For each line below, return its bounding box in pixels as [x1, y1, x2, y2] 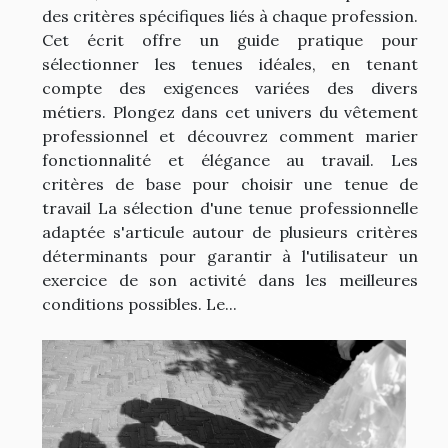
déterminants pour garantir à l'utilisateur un [42, 245, 418, 266]
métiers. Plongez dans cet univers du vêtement [42, 101, 418, 122]
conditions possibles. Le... [42, 293, 237, 314]
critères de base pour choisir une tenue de [42, 173, 418, 194]
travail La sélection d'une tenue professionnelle [42, 197, 418, 218]
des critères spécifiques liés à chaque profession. [42, 5, 418, 26]
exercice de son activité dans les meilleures [42, 269, 418, 290]
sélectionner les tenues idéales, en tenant [42, 53, 418, 74]
